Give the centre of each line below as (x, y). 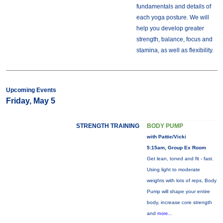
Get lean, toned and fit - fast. (180, 159)
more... (165, 214)
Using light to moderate (173, 169)
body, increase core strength (179, 202)
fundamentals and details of (173, 6)
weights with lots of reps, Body (181, 180)
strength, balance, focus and (174, 39)
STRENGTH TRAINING (108, 126)
